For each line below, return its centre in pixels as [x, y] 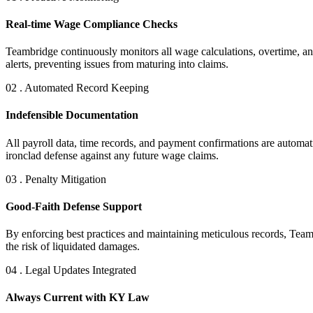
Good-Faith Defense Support [74, 206]
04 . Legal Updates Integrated [71, 270]
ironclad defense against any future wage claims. [112, 155]
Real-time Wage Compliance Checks [92, 24]
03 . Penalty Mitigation [56, 179]
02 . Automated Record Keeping [77, 88]
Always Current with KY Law [78, 298]
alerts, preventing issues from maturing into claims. [117, 64]
